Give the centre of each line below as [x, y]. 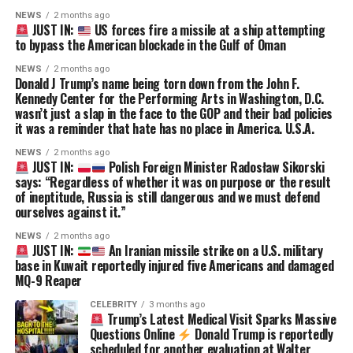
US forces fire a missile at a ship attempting [208, 30]
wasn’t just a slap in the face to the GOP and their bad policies [174, 113]
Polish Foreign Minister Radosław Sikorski [215, 167]
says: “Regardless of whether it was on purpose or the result [173, 182]
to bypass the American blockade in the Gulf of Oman [150, 45]
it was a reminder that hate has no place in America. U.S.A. [164, 128]
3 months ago [176, 304]
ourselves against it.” [70, 212]
